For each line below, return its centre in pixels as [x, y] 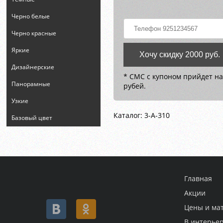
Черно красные [34, 33]
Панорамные [31, 84]
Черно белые [31, 16]
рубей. [135, 86]
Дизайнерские [33, 67]
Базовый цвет [32, 118]
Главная [198, 178]
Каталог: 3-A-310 [142, 115]
